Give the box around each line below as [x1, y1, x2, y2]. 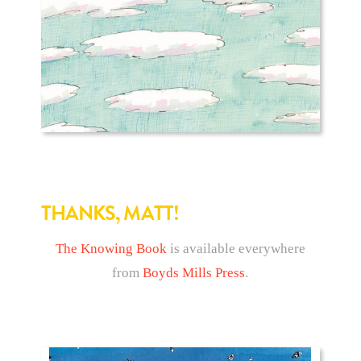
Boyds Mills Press [143, 265, 246, 281]
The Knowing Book [55, 241, 167, 257]
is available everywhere [166, 241, 305, 257]
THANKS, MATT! [40, 198, 179, 229]
